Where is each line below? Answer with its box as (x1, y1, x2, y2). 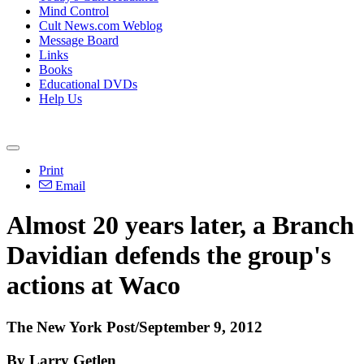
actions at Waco (6, 271, 180, 301)
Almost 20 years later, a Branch (6, 210, 354, 240)
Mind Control (39, 4, 109, 18)
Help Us (39, 92, 82, 106)
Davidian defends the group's (6, 240, 331, 271)
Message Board (39, 33, 119, 47)
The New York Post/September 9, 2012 (6, 318, 262, 336)
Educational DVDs (39, 77, 137, 91)
